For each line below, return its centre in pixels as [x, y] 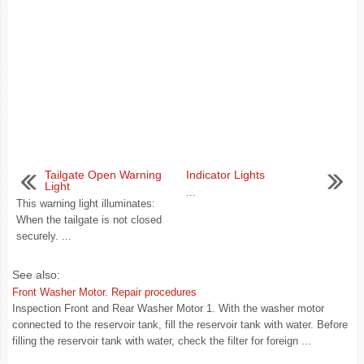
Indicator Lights [225, 175]
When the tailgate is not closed [89, 220]
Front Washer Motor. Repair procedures [104, 292]
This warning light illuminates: [86, 204]
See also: [36, 275]
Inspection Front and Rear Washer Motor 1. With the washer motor [168, 308]
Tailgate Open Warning [103, 175]
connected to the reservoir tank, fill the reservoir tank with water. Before [180, 325]
